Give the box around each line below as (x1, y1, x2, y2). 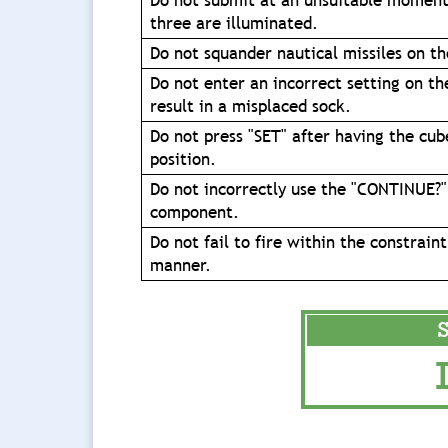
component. (150, 201, 240, 225)
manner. (150, 254, 212, 278)
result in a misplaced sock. (150, 95, 352, 119)
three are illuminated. (150, 12, 319, 36)
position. (150, 148, 217, 172)
